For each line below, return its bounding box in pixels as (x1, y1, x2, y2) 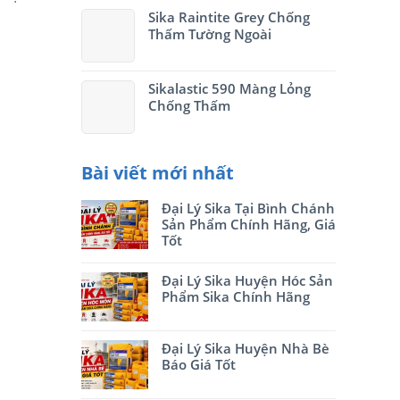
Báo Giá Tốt (162, 355, 236, 373)
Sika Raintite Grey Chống (148, 8, 310, 26)
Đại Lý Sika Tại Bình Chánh (162, 199, 335, 217)
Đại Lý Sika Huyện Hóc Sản (162, 271, 333, 289)
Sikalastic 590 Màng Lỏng (148, 79, 311, 97)
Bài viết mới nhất (81, 161, 234, 185)
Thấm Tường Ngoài (148, 25, 271, 43)
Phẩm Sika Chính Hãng (162, 287, 310, 305)
